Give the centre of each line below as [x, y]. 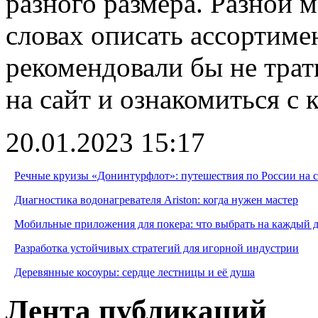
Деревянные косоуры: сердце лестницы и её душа [135, 272]
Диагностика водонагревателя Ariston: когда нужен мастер [156, 199]
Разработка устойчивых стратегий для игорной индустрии [157, 248]
